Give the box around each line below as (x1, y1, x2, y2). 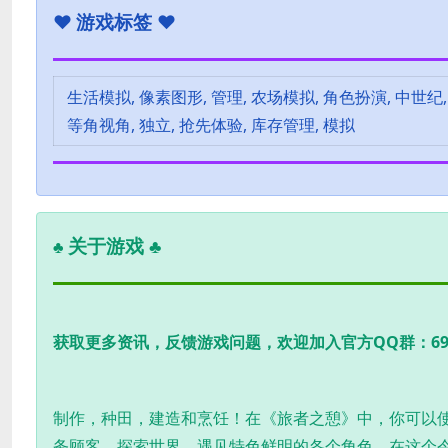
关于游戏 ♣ (68, 232, 161, 258)
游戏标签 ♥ (76, 8, 176, 34)
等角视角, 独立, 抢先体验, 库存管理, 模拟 (67, 113, 355, 136)
